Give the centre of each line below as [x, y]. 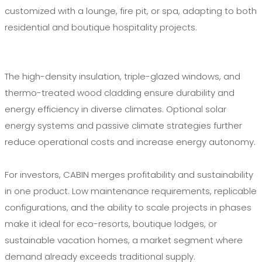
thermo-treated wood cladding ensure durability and [120, 92]
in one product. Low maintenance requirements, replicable [131, 191]
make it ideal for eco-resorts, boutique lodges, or [111, 223]
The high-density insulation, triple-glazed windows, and [123, 76]
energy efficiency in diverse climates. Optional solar [116, 109]
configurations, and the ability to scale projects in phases [128, 207]
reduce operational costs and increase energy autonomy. [130, 142]
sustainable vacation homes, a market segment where [124, 240]
